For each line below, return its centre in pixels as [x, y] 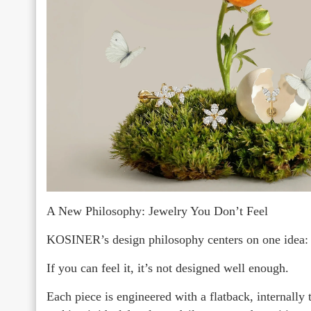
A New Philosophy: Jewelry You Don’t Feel [157, 211]
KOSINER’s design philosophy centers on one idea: [177, 240]
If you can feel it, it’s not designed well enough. [168, 268]
